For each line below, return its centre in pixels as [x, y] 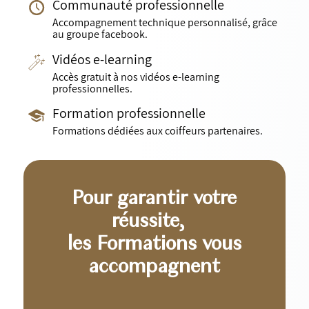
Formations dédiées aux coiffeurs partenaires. [158, 131]
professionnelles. [93, 88]
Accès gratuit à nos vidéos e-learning [136, 77]
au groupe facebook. [100, 34]
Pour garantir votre [154, 199]
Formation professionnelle [129, 113]
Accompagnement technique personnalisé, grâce [165, 23]
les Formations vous [154, 245]
